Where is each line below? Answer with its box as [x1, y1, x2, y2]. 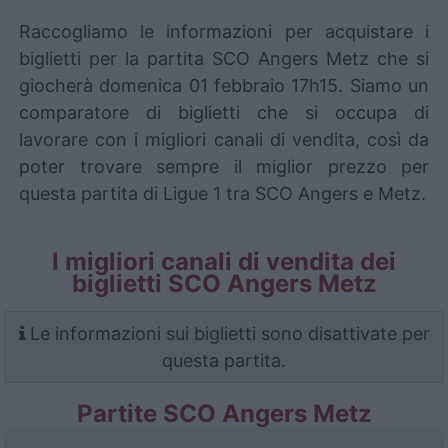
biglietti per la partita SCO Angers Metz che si [19, 48, 429, 69]
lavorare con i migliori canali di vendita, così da [19, 129, 429, 150]
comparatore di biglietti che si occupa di [19, 102, 429, 123]
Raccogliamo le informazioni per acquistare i [19, 21, 429, 42]
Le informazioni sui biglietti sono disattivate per [24, 323, 430, 344]
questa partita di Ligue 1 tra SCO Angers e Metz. [19, 183, 426, 204]
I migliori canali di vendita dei [52, 247, 396, 276]
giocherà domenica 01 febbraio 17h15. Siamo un [19, 75, 429, 96]
